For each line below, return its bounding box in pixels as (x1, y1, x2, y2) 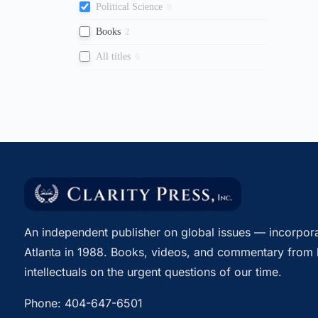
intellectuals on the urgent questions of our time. (23, 264, 282, 279)
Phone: (23, 295, 65, 310)
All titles (96, 50, 131, 62)
